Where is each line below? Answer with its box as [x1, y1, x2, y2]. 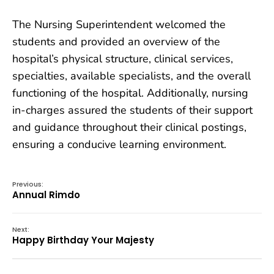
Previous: [12, 179, 43, 189]
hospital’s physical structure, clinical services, [12, 51, 233, 66]
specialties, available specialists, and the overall [12, 68, 251, 83]
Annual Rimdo [12, 188, 80, 201]
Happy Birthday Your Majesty [12, 233, 154, 246]
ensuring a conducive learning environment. [12, 136, 226, 152]
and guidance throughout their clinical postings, [12, 119, 246, 135]
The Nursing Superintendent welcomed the [12, 17, 226, 32]
